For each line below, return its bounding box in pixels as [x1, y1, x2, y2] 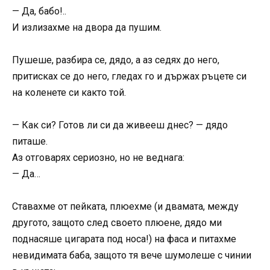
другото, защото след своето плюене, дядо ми [12, 217, 222, 229]
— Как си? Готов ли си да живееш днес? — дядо [12, 119, 228, 131]
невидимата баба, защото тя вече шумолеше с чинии [12, 250, 251, 262]
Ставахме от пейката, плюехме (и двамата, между [12, 201, 239, 213]
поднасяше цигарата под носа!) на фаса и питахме [12, 233, 236, 245]
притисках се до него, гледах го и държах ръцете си [12, 71, 246, 83]
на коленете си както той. [12, 87, 126, 99]
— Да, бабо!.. [12, 5, 66, 17]
